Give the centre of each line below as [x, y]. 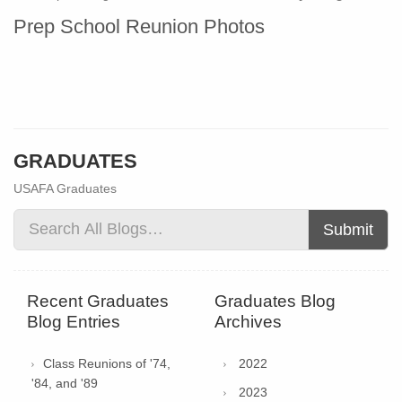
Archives [248, 321]
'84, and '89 [65, 383]
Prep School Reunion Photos [139, 27]
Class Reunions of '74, [107, 363]
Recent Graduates [98, 301]
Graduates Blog [275, 301]
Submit [348, 229]
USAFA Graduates [65, 188]
